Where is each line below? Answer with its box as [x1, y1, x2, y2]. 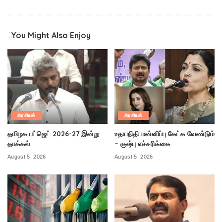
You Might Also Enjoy [11, 30, 91, 40]
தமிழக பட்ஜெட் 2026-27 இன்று [7, 129, 100, 138]
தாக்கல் [7, 139, 30, 148]
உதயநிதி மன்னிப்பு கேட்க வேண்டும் [114, 129, 215, 138]
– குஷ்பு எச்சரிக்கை [114, 139, 170, 148]
